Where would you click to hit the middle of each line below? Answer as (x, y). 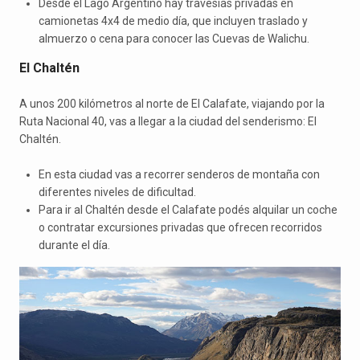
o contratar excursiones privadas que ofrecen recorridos (180, 227)
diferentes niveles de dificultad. (117, 192)
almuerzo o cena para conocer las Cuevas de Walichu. (174, 38)
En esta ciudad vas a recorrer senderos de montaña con (179, 174)
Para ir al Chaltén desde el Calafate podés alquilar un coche (188, 209)
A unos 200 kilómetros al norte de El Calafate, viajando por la (172, 103)
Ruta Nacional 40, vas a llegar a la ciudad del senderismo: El (168, 121)
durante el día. (74, 245)
